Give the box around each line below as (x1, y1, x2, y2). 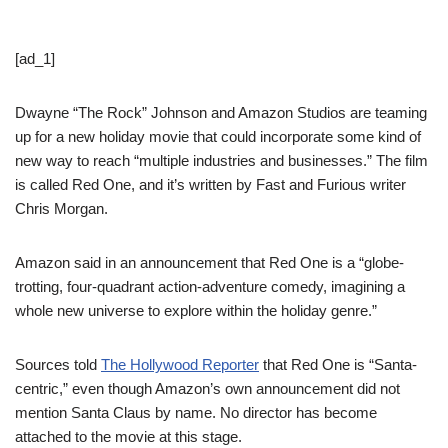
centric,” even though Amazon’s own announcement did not (15, 380, 400, 397)
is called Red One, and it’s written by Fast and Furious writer (15, 176, 406, 193)
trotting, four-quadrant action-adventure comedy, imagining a (15, 278, 405, 295)
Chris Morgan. (15, 200, 108, 217)
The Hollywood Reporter (101, 356, 259, 373)
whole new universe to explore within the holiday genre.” (15, 302, 377, 319)
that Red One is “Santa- (259, 356, 417, 373)
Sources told (15, 356, 101, 373)
